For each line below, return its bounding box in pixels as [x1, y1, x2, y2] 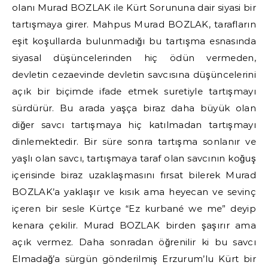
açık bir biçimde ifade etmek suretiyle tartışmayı [12, 86, 256, 97]
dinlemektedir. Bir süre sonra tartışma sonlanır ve [12, 136, 256, 147]
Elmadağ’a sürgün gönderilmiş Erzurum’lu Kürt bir [12, 253, 256, 264]
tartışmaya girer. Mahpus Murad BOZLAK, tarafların [12, 19, 256, 30]
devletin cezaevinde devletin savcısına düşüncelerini [12, 69, 256, 80]
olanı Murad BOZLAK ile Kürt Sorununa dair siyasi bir [12, 2, 256, 13]
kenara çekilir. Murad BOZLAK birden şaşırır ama [12, 220, 256, 231]
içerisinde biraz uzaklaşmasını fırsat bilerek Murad [12, 169, 256, 181]
